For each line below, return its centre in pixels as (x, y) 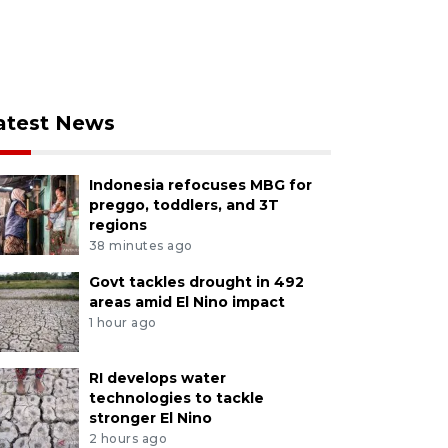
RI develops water (157, 377)
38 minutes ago (140, 245)
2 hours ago (128, 438)
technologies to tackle (176, 397)
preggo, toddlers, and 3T (183, 205)
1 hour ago (122, 322)
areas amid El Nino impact (186, 301)
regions (117, 225)
